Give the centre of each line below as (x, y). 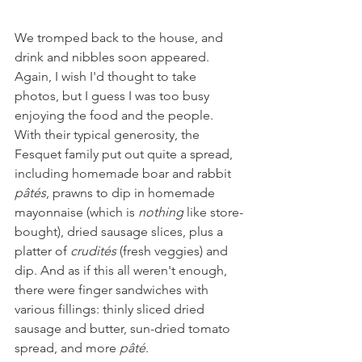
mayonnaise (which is (76, 212)
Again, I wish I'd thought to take (107, 76)
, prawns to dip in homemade (132, 192)
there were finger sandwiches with (113, 289)
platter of (42, 250)
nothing (161, 212)
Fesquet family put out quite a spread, (125, 154)
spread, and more (67, 347)
